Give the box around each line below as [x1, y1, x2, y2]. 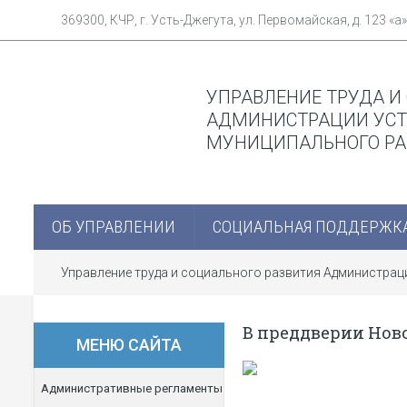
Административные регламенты [41, 382, 223, 395]
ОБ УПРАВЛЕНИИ [52, 216, 175, 237]
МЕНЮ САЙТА [76, 335, 182, 354]
